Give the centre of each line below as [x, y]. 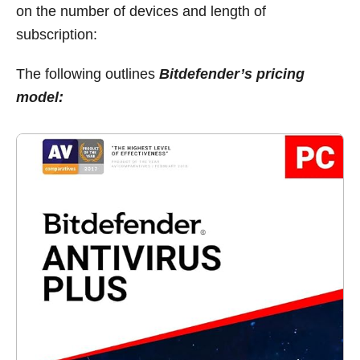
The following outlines [88, 74]
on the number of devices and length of [141, 11]
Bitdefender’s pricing [232, 74]
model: [40, 97]
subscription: [57, 34]
